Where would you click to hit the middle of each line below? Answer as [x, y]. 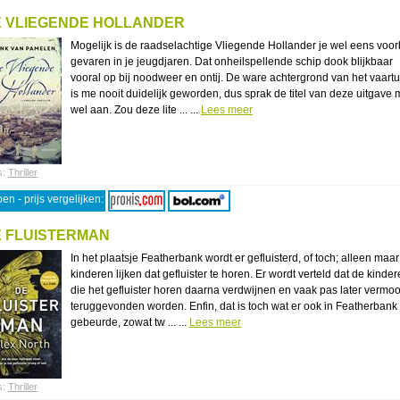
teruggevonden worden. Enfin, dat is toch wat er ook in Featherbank [234, 306]
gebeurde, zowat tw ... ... [130, 322]
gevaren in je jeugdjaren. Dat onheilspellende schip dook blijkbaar [232, 62]
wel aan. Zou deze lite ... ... [136, 110]
